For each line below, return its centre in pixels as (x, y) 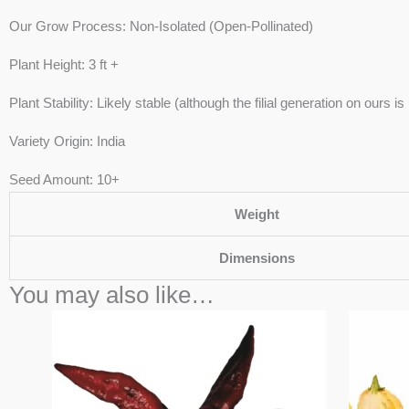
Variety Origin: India (67, 141)
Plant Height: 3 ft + (64, 64)
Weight (257, 214)
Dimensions (257, 258)
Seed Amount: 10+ (64, 179)
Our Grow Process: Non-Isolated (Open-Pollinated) (161, 26)
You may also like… (112, 295)
